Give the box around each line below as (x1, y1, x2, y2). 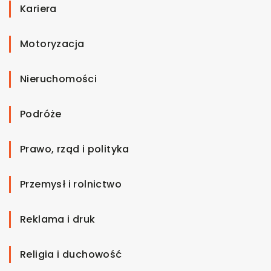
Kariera (20, 2, 57, 16)
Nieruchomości (20, 72, 97, 87)
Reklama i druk (20, 212, 96, 227)
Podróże (20, 107, 62, 122)
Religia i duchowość (20, 247, 122, 262)
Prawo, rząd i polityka (20, 142, 129, 157)
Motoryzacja (20, 37, 85, 51)
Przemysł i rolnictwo (20, 177, 122, 192)
